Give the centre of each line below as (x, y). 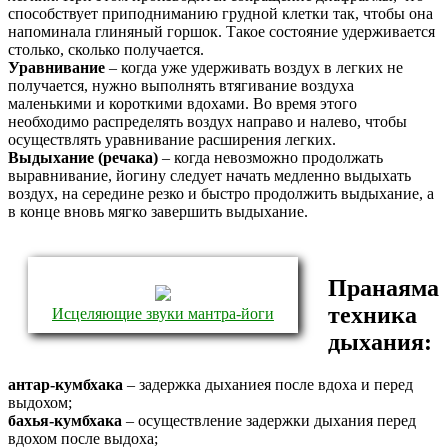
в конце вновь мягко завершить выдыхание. (158, 212)
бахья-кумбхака (65, 421)
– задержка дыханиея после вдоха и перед (268, 385)
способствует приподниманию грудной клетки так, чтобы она (220, 14)
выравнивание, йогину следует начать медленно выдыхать (209, 176)
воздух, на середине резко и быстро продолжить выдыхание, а (221, 194)
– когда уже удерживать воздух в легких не (254, 68)
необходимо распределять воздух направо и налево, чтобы (207, 122)
